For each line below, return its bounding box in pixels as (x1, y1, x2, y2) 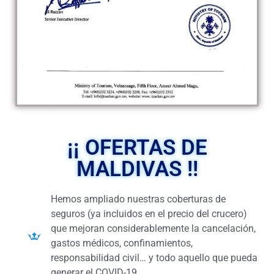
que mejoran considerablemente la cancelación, (50, 222, 256, 234)
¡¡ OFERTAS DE (67, 135, 207, 160)
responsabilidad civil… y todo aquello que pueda (50, 251, 257, 264)
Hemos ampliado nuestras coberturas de (50, 193, 226, 205)
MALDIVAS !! (76, 156, 198, 182)
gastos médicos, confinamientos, (50, 237, 193, 249)
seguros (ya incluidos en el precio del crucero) (50, 207, 247, 220)
